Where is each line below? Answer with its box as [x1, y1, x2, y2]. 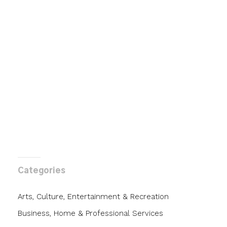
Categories [18, 167, 65, 175]
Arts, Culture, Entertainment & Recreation [18, 192, 169, 202]
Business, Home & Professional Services [18, 209, 163, 218]
